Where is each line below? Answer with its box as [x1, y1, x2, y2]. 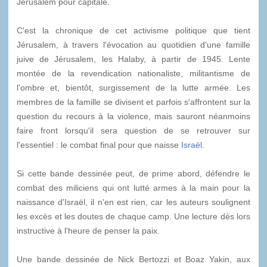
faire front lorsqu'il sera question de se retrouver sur [17, 125, 250, 135]
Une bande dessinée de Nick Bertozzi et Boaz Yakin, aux [17, 254, 250, 264]
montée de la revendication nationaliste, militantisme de [17, 68, 250, 78]
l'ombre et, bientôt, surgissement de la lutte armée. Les [17, 82, 250, 92]
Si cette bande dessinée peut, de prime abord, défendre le [17, 168, 250, 178]
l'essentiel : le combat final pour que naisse [17, 139, 181, 150]
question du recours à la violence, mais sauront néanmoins [17, 111, 250, 121]
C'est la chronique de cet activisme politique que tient [17, 25, 250, 35]
